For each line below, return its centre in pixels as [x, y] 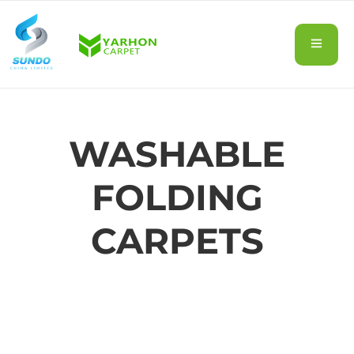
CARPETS [177, 241]
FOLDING [177, 197]
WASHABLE [177, 154]
